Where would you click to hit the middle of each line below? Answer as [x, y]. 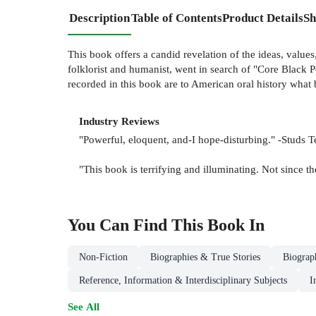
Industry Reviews [119, 121]
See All [84, 307]
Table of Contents [177, 18]
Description [99, 18]
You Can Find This [138, 225]
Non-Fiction [103, 257]
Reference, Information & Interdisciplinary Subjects [183, 281]
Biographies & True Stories [205, 257]
